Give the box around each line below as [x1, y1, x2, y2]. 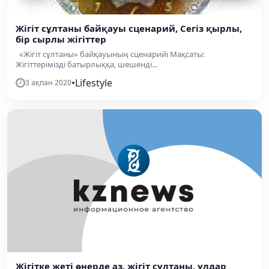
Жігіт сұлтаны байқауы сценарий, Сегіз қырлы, [16, 22, 242, 34]
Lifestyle [75, 76, 112, 89]
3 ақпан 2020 [25, 77, 71, 88]
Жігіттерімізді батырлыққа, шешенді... [16, 58, 157, 70]
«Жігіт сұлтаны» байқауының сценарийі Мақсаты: [16, 48, 205, 59]
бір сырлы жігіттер [16, 32, 106, 45]
